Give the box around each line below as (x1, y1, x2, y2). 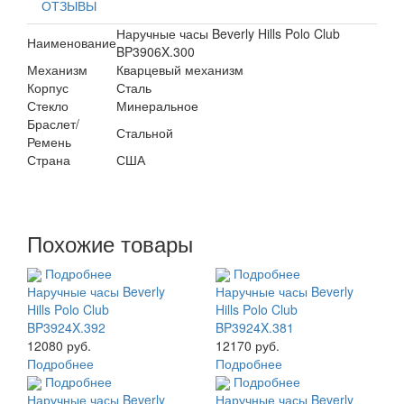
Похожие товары (27, 226, 193, 259)
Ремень (27, 132, 71, 151)
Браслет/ (27, 114, 79, 133)
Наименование (27, 32, 116, 51)
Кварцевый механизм (116, 60, 243, 78)
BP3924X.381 (216, 317, 294, 336)
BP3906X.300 (116, 41, 195, 60)
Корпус (27, 78, 69, 96)
